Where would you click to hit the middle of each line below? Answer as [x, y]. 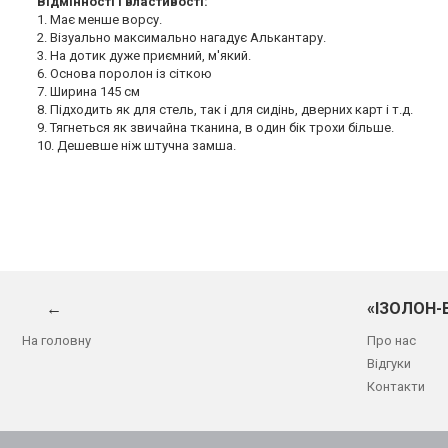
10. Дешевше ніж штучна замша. [136, 146]
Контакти [396, 387]
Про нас [391, 341]
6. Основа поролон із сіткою [124, 74]
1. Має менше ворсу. [99, 20]
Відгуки [389, 364]
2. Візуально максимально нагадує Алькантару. [181, 38]
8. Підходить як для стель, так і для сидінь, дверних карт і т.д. [225, 110]
